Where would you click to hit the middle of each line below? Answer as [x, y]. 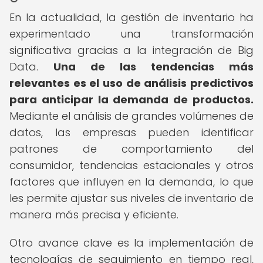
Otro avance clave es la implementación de [131, 243]
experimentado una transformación [131, 34]
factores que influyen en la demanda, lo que [131, 182]
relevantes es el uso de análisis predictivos [131, 83]
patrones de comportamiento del [131, 149]
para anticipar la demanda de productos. [131, 100]
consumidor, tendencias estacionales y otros [131, 165]
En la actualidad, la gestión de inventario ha [131, 17]
